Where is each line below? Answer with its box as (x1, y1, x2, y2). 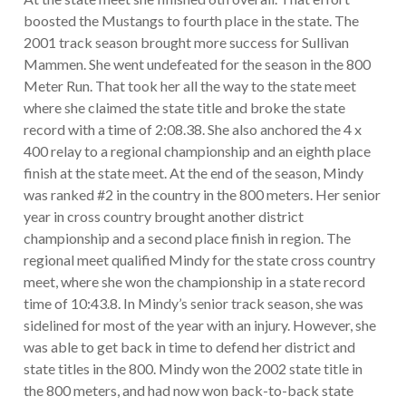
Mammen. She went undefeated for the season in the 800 (23, 55, 371, 73)
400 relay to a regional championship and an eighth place (23, 142, 371, 160)
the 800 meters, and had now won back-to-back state (23, 382, 353, 400)
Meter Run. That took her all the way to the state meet (23, 77, 356, 95)
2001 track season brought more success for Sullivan (23, 34, 349, 52)
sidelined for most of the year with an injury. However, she (23, 316, 376, 334)
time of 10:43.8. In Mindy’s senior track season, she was (23, 295, 363, 313)
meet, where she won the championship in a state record (23, 273, 365, 291)
